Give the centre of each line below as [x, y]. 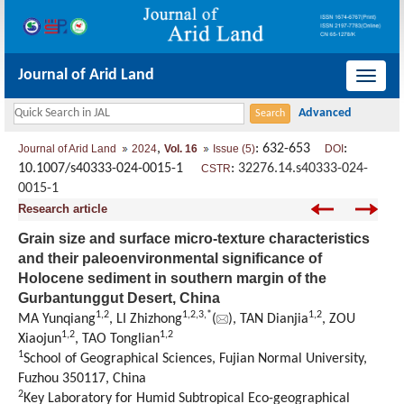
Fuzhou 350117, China [82, 379]
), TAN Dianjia [268, 320]
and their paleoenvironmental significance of [170, 259]
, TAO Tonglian [117, 340]
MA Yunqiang [57, 320]
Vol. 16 [181, 149]
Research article [63, 209]
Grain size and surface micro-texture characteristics [194, 239]
